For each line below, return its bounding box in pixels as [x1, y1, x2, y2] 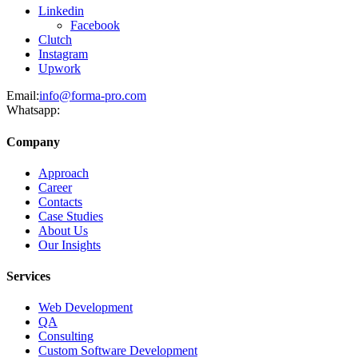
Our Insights [38, 237, 101, 252]
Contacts [38, 194, 82, 209]
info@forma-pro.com [39, 89, 146, 103]
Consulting [38, 329, 93, 344]
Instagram [38, 47, 88, 62]
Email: [6, 89, 39, 103]
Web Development [38, 300, 133, 315]
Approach [38, 165, 89, 180]
